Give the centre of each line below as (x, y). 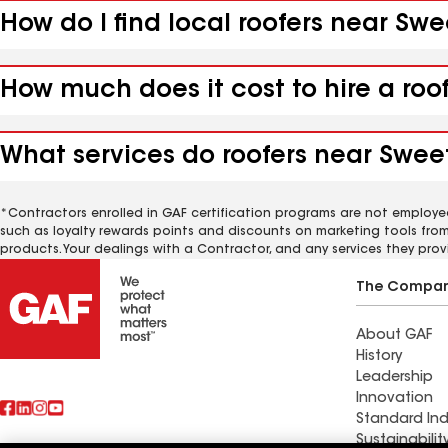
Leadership (394, 378)
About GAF (394, 336)
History (379, 357)
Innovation (394, 399)
